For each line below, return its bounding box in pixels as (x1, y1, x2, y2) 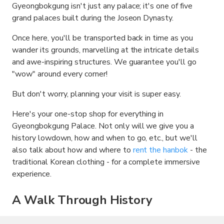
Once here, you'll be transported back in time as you (12, 32, 193, 43)
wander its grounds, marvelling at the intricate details (12, 44, 199, 55)
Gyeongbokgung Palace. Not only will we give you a (12, 120, 194, 131)
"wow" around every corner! (12, 68, 107, 79)
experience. (12, 168, 51, 179)
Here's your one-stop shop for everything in (12, 108, 164, 119)
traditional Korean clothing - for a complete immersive (12, 156, 200, 167)
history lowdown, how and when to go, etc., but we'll (12, 132, 198, 143)
